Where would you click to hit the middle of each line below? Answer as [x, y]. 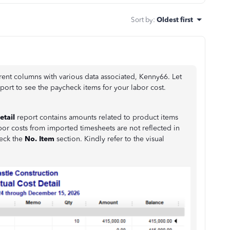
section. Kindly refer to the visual [109, 139]
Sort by [142, 19]
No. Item [39, 139]
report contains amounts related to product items [97, 117]
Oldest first [175, 19]
